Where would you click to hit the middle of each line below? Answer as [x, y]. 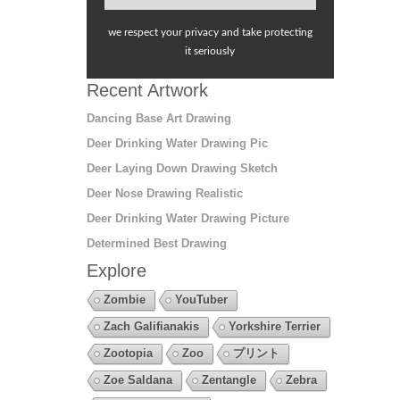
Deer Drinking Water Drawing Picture [187, 218]
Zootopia [128, 353]
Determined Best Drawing [156, 243]
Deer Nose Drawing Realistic [164, 193]
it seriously [210, 50]
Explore [116, 270]
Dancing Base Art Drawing [158, 118]
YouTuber [201, 299]
